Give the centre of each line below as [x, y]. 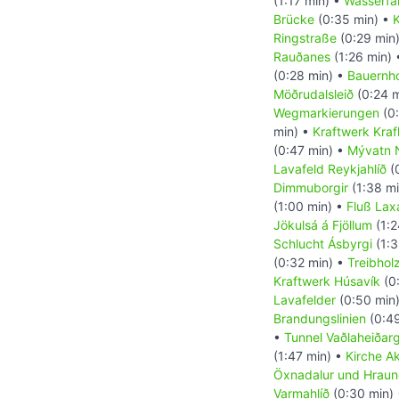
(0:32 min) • [310, 263]
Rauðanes [302, 57]
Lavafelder [305, 300]
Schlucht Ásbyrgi [323, 244]
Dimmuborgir [311, 188]
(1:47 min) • [309, 356]
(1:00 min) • [310, 207]
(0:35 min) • [354, 20]
